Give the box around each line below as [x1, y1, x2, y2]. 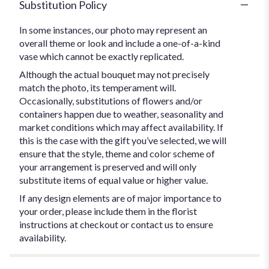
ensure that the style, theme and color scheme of [19, 147, 215, 159]
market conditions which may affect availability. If [19, 121, 223, 133]
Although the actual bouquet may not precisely [19, 68, 210, 80]
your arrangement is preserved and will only [19, 160, 196, 172]
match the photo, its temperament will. [19, 81, 176, 93]
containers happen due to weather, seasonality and [19, 107, 223, 119]
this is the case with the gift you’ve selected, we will [19, 134, 226, 146]
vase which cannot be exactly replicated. [19, 50, 184, 62]
